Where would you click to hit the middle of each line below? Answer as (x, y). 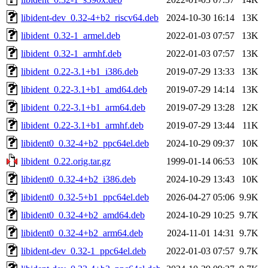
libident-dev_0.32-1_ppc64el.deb (83, 251)
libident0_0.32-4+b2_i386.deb (78, 179)
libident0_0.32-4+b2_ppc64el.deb (85, 143)
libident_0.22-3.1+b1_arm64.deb (83, 107)
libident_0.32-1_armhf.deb (71, 53)
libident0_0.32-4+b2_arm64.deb (82, 233)
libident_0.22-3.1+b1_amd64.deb (84, 89)
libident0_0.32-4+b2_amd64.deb (83, 215)
